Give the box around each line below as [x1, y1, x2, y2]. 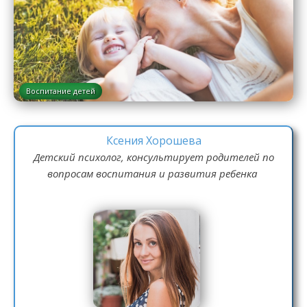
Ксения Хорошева [106, 133, 201, 148]
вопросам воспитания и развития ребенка [47, 167, 257, 180]
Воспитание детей [26, 86, 95, 96]
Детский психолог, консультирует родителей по [33, 150, 274, 164]
